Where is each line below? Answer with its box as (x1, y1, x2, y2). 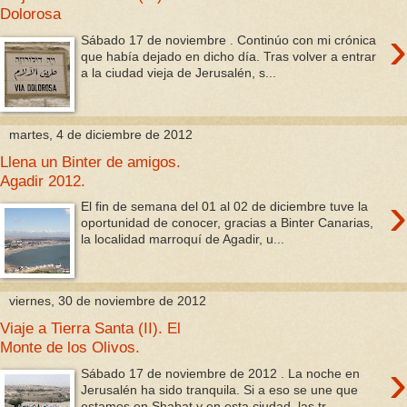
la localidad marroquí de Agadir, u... (81, 232, 285, 247)
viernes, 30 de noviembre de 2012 (9, 293, 206, 308)
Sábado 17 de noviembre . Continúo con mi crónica (81, 32, 377, 47)
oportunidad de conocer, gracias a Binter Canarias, (81, 215, 374, 231)
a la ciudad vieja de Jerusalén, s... (81, 65, 277, 80)
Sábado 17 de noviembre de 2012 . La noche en (81, 365, 361, 381)
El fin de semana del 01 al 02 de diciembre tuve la (81, 199, 369, 214)
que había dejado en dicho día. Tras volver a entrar (81, 48, 377, 64)
